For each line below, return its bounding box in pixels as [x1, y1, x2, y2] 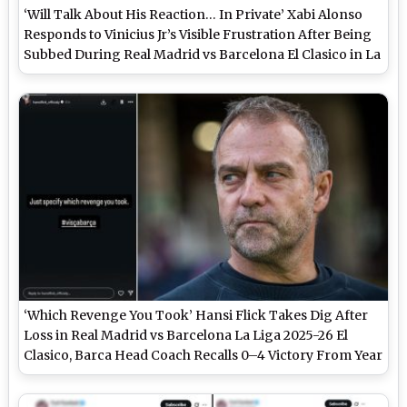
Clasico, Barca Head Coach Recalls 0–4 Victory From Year [24, 347, 383, 364]
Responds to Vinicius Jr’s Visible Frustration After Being [24, 26, 372, 44]
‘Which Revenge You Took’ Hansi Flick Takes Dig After [24, 307, 369, 324]
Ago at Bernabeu [24, 367, 131, 384]
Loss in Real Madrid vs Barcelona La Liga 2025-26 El [24, 327, 349, 344]
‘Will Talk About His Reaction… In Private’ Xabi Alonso [24, 6, 363, 24]
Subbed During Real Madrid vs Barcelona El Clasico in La [24, 46, 382, 64]
